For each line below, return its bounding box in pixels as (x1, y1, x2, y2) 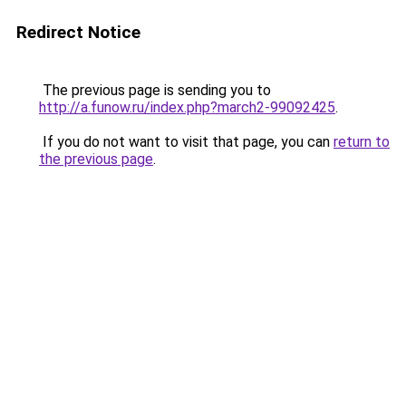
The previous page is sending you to (39, 82, 271, 99)
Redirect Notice (16, 22, 140, 43)
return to (333, 133, 390, 150)
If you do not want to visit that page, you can (39, 133, 333, 150)
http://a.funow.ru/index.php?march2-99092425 (39, 99, 335, 116)
